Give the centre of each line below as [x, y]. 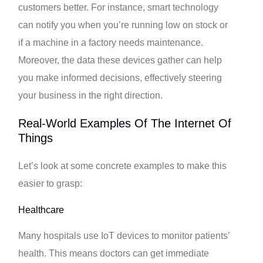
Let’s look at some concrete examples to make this [123, 166]
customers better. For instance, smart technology [119, 7]
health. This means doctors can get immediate [114, 254]
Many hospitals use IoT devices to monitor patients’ [124, 236]
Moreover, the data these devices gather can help [120, 60]
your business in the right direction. [91, 95]
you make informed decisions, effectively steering [120, 77]
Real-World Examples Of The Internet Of [125, 123]
